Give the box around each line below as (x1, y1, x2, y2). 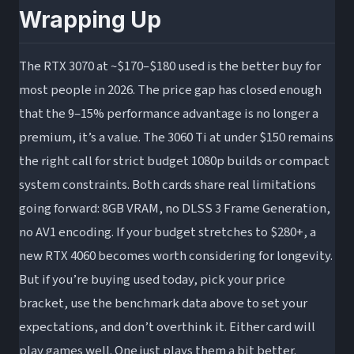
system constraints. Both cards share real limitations (19, 175, 316, 195)
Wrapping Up (19, 6, 161, 34)
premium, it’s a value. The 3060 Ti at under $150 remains (19, 128, 333, 148)
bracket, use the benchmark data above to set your (19, 294, 307, 314)
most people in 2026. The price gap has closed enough (19, 81, 322, 100)
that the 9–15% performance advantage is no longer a (19, 104, 318, 124)
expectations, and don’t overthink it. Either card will (19, 318, 315, 337)
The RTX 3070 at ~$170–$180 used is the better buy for (19, 57, 321, 77)
